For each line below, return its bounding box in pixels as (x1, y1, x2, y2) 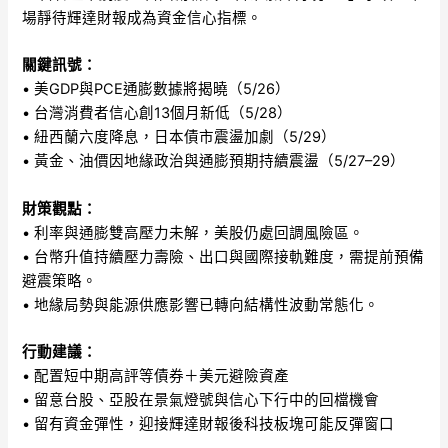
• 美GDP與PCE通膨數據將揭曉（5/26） (22, 80, 291, 99)
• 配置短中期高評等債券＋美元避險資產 (22, 366, 290, 385)
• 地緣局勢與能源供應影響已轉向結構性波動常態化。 (22, 295, 380, 314)
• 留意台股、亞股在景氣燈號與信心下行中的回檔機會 (22, 390, 380, 409)
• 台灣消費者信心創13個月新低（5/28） (22, 104, 293, 123)
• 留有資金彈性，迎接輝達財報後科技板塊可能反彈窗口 (22, 414, 395, 433)
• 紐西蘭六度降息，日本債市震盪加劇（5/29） (22, 128, 337, 147)
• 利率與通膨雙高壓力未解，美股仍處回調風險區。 (22, 223, 365, 242)
